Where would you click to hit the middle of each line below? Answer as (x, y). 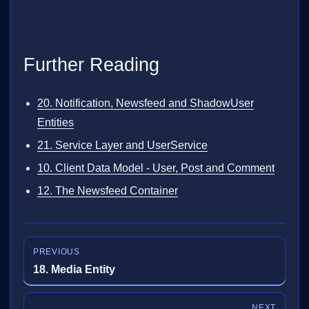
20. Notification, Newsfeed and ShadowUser (146, 103)
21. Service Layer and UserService (123, 145)
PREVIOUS (56, 252)
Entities (56, 122)
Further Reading (92, 64)
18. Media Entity (74, 269)
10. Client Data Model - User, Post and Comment (156, 168)
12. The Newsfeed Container (108, 190)
